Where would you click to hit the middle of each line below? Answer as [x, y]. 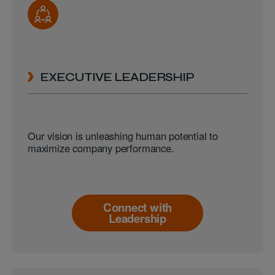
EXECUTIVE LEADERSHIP [117, 77]
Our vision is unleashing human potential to [123, 136]
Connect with [137, 207]
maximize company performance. [101, 148]
